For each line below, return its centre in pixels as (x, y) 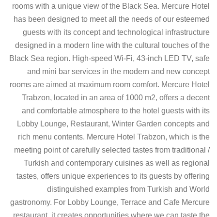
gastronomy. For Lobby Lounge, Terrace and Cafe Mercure (110, 202)
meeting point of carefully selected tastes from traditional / (112, 150)
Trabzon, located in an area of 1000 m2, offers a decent (116, 98)
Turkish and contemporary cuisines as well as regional (117, 163)
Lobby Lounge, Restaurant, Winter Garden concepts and (113, 124)
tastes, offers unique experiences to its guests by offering (113, 176)
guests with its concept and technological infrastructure (116, 32)
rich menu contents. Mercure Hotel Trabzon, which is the (114, 137)
